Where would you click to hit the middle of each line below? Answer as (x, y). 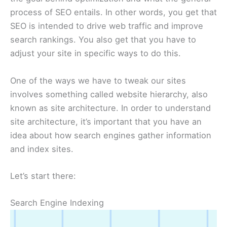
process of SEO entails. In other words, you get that (113, 12)
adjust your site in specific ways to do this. (97, 53)
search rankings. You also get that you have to (103, 40)
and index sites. (43, 149)
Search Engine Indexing (57, 203)
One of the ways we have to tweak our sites (98, 80)
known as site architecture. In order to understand (110, 108)
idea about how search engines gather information (111, 135)
